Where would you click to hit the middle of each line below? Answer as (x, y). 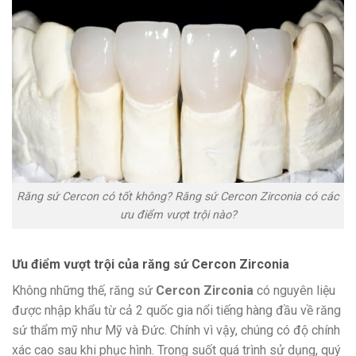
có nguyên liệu (294, 290)
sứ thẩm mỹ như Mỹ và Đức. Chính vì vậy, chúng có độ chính (176, 330)
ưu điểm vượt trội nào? (178, 215)
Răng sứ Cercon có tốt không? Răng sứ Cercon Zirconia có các (178, 196)
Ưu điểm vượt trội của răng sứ (100, 264)
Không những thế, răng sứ (84, 290)
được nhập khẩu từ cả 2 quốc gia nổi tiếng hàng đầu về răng (176, 310)
